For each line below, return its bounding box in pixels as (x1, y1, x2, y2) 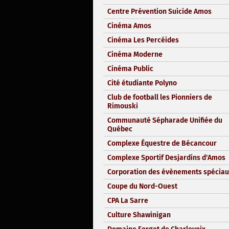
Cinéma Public (107, 64, 153, 73)
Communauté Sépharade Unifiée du (107, 116, 222, 125)
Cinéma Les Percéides (107, 35, 179, 44)
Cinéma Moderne (107, 50, 163, 59)
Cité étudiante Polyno (107, 78, 177, 87)
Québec (107, 124, 132, 133)
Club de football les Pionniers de (107, 93, 212, 102)
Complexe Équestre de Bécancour (107, 139, 217, 148)
